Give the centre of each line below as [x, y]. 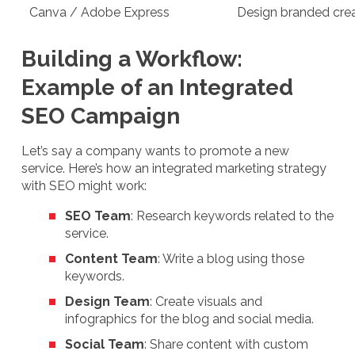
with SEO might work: [84, 185]
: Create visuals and [206, 301]
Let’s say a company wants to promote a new [155, 151]
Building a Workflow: [132, 59]
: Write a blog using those [231, 258]
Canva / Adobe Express [99, 12]
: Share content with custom [226, 344]
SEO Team [98, 216]
